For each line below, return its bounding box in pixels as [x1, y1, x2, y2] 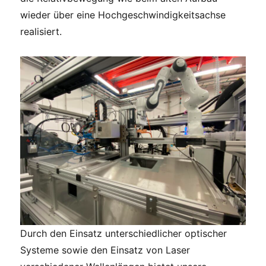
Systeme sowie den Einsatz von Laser [20, 244, 191, 256]
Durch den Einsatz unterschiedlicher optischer [20, 227, 227, 240]
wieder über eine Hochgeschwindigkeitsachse [20, 8, 226, 21]
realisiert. [20, 25, 62, 37]
